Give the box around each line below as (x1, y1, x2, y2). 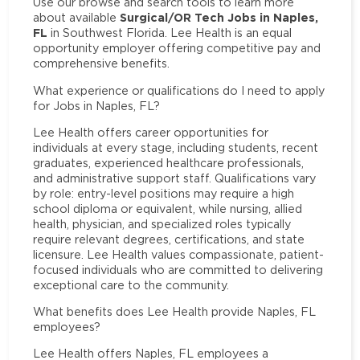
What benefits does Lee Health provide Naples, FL (33, 305, 317, 318)
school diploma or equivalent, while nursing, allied (33, 202, 303, 215)
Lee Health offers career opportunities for (33, 125, 269, 138)
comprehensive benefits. (33, 57, 170, 70)
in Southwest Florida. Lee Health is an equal (47, 27, 292, 39)
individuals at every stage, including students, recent (33, 141, 319, 153)
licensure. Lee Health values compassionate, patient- (33, 247, 325, 260)
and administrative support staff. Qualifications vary (33, 171, 317, 184)
